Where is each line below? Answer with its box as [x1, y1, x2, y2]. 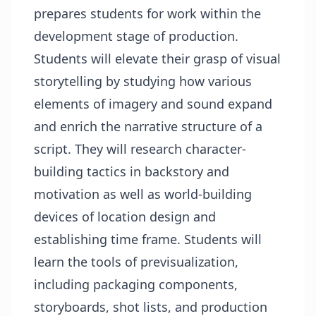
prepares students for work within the [34, 5, 261, 22]
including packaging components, [34, 276, 238, 293]
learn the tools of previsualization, [34, 253, 238, 270]
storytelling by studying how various [34, 73, 252, 90]
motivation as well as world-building [34, 186, 252, 202]
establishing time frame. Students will [34, 231, 262, 248]
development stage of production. [34, 28, 238, 44]
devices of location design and [34, 208, 216, 225]
